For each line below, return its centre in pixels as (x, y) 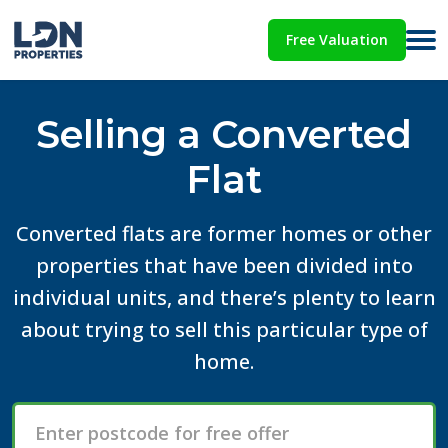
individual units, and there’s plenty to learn (224, 297)
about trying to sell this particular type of (224, 329)
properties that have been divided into (224, 265)
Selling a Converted (224, 134)
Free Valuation (337, 39)
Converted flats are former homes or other (224, 233)
